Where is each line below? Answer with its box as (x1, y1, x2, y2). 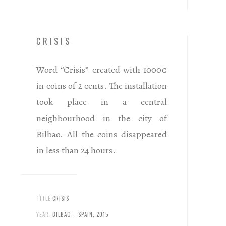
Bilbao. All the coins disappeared (36, 128, 167, 140)
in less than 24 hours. (36, 144, 116, 156)
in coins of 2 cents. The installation (36, 80, 167, 92)
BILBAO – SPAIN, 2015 (52, 210, 108, 219)
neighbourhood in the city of (36, 112, 167, 124)
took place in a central (36, 96, 167, 108)
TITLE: (36, 194, 53, 203)
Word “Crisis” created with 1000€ (36, 64, 167, 76)
